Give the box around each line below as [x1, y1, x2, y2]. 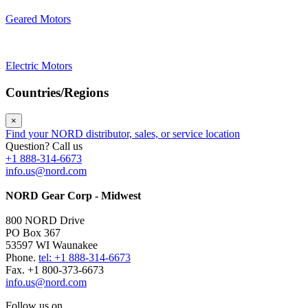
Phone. [5, 251, 38, 263]
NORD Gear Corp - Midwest [5, 189, 141, 201]
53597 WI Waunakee [5, 239, 98, 251]
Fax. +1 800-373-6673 [5, 263, 104, 276]
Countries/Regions [5, 85, 109, 100]
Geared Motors [5, 13, 71, 25]
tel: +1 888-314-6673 [38, 251, 131, 263]
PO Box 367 [5, 226, 60, 239]
